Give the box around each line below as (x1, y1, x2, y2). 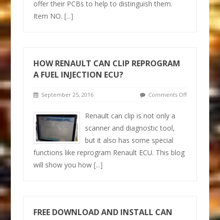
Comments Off (148, 90, 187, 98)
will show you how (33, 160, 94, 169)
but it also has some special (85, 135, 174, 145)
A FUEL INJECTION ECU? (33, 69, 124, 80)
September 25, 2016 (38, 90, 94, 98)
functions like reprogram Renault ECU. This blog (33, 147, 185, 157)
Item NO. (33, 11, 65, 21)
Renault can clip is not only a (85, 110, 176, 120)
